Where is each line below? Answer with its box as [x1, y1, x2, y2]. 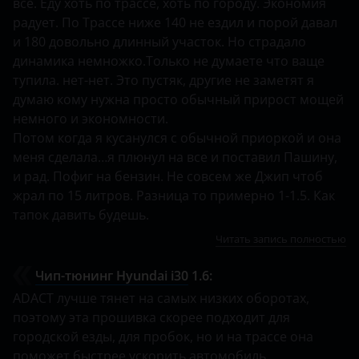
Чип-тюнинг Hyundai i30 [35, 267, 188, 285]
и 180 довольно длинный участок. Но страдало [13, 33, 306, 51]
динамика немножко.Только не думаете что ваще [13, 52, 325, 71]
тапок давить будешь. [13, 206, 149, 224]
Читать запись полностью [216, 232, 346, 247]
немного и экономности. [13, 110, 168, 128]
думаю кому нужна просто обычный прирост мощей [13, 91, 344, 109]
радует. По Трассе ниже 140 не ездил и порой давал [13, 14, 337, 32]
